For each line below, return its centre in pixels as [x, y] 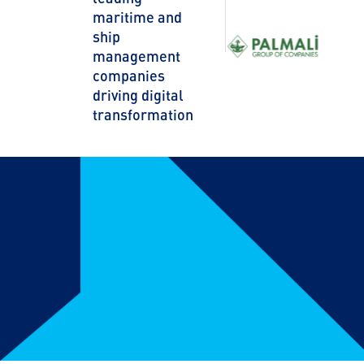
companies [129, 76]
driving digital [138, 95]
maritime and [137, 17]
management [136, 56]
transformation [143, 115]
